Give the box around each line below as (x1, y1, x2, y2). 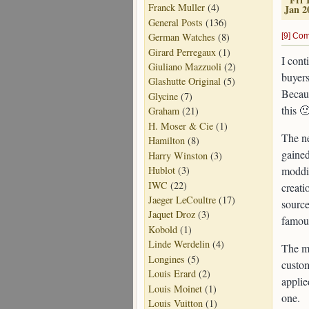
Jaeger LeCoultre (148, 192, 216, 206)
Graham (148, 104, 179, 118)
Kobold (148, 222, 177, 236)
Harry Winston (148, 148, 208, 162)
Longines (148, 252, 185, 266)
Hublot (148, 163, 175, 177)
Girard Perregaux (148, 45, 216, 59)
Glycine (148, 89, 178, 103)
